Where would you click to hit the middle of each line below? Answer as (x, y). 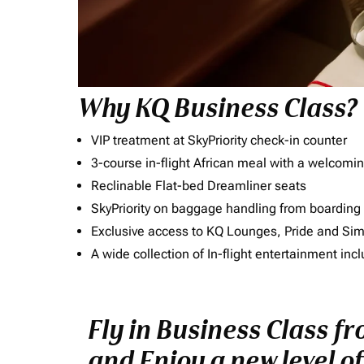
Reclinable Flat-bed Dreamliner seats (199, 186)
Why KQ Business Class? (218, 109)
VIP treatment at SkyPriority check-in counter (219, 140)
